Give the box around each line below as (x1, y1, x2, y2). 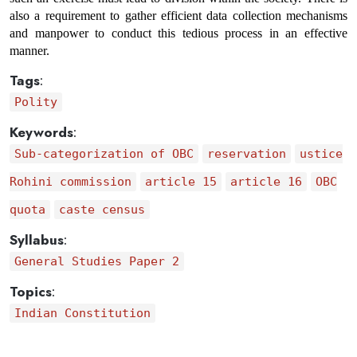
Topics (10, 282, 52, 301)
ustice (299, 147, 343, 161)
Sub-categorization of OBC (14, 147, 194, 161)
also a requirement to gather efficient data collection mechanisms (10, 9, 347, 22)
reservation (206, 147, 286, 161)
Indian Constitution (14, 306, 151, 320)
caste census (58, 202, 145, 217)
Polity (14, 95, 57, 109)
